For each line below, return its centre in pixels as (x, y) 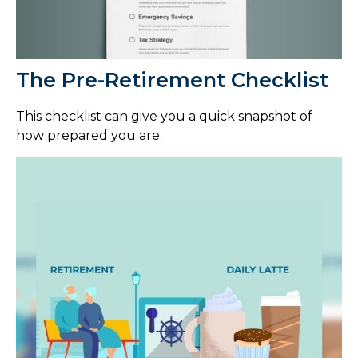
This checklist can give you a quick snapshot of (164, 116)
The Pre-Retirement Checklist (172, 80)
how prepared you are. (89, 135)
